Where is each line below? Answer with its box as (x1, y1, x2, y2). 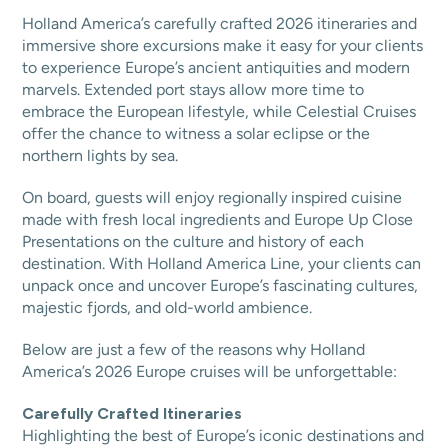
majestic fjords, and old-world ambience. (22, 298, 313, 317)
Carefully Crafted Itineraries (22, 404, 243, 423)
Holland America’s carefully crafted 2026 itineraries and (22, 14, 418, 33)
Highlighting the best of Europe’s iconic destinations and (22, 426, 425, 445)
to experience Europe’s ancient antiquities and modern (22, 58, 411, 77)
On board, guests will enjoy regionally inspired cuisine (22, 188, 403, 207)
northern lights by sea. (22, 146, 179, 165)
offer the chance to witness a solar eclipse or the (22, 124, 371, 143)
